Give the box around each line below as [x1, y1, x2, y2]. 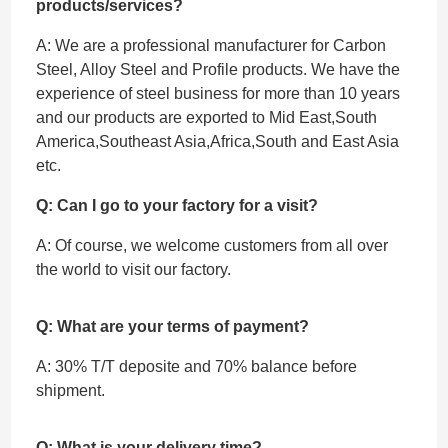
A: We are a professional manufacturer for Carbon [36, 36, 387, 54]
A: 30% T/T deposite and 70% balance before [36, 357, 358, 375]
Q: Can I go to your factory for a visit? [36, 196, 319, 214]
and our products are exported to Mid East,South [36, 108, 378, 126]
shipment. [36, 381, 106, 399]
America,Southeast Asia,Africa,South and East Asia [36, 132, 400, 150]
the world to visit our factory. [36, 260, 232, 278]
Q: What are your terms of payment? [36, 317, 310, 335]
